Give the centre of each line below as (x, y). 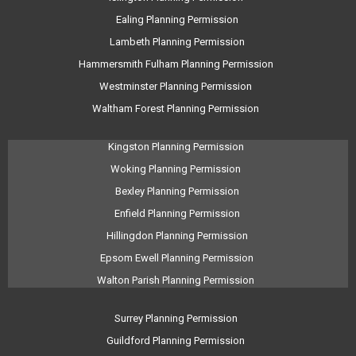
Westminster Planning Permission (177, 86)
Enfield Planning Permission (177, 213)
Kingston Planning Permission (177, 147)
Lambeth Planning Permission (177, 42)
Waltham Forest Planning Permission (177, 108)
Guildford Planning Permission (177, 341)
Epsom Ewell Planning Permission (177, 258)
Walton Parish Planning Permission (177, 280)
